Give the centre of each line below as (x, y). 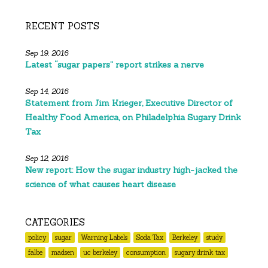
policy (37, 238)
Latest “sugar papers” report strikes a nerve (115, 65)
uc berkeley (100, 253)
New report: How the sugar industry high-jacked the (132, 170)
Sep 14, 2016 (47, 92)
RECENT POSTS (63, 26)
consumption (146, 253)
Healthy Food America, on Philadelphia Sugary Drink (133, 118)
